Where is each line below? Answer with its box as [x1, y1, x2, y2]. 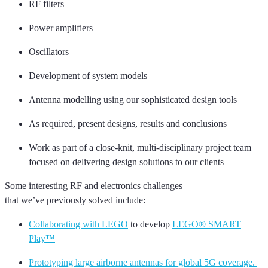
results [140, 118, 164, 129]
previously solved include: [44, 194, 145, 205]
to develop [128, 218, 172, 229]
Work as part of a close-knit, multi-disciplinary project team [29, 142, 251, 153]
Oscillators [29, 46, 69, 57]
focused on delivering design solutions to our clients [29, 156, 224, 167]
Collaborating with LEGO [29, 218, 128, 229]
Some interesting [5, 180, 70, 191]
